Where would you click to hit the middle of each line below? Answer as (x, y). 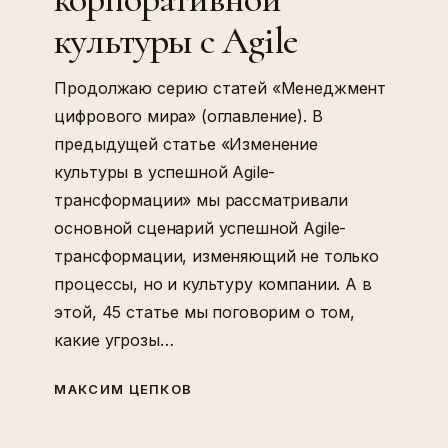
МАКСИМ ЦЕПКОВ (123, 389)
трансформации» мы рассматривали (201, 199)
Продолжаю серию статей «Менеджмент (220, 87)
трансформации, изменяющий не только (216, 255)
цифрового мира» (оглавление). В (188, 115)
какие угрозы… (114, 339)
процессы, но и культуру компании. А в (213, 283)
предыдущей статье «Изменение (186, 143)
